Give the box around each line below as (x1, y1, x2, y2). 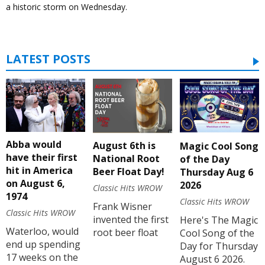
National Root (92, 151, 160, 165)
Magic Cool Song (179, 139, 258, 153)
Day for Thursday (179, 239, 258, 253)
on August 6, (6, 176, 65, 190)
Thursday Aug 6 (179, 165, 253, 179)
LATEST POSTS (6, 51, 91, 67)
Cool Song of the (179, 226, 254, 240)
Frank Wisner (92, 199, 152, 213)
